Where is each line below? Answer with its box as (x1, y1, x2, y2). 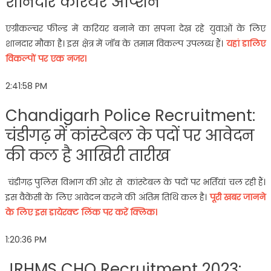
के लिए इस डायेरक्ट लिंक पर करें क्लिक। (5, 206, 160, 218)
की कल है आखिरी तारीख (5, 144, 170, 166)
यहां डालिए (226, 37, 266, 50)
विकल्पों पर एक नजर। (5, 52, 89, 65)
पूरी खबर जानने (209, 191, 266, 203)
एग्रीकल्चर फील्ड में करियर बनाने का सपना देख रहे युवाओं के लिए (5, 22, 266, 34)
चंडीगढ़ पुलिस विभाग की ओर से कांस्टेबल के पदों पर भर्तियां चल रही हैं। (5, 175, 266, 188)
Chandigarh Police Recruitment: (5, 104, 255, 126)
